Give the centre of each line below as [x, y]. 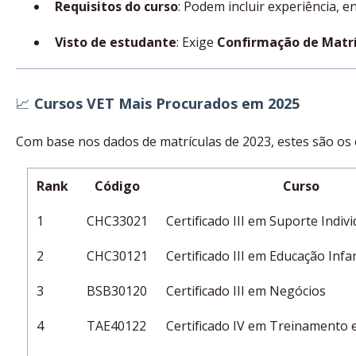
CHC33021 [118, 221]
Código [118, 186]
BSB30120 [117, 290]
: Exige [196, 42]
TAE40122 [117, 325]
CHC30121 [118, 255]
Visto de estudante [115, 42]
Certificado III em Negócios [246, 290]
